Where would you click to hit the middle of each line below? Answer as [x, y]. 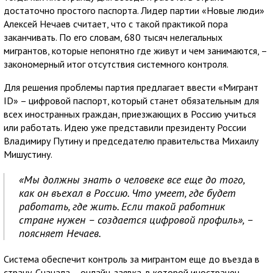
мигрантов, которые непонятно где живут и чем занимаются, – [135, 50]
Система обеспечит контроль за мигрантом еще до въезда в [132, 259]
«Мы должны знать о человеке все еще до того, [132, 179]
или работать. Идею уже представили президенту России [125, 127]
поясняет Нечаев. [60, 233]
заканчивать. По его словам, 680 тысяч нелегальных [113, 37]
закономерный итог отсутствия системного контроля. [116, 64]
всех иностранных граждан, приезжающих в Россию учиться [130, 114]
